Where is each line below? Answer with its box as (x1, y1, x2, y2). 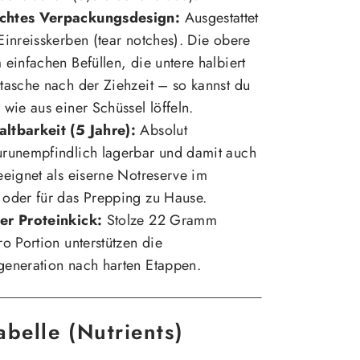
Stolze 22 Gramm (102, 210, 218, 231)
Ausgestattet (180, 7, 259, 29)
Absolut (136, 120, 187, 141)
